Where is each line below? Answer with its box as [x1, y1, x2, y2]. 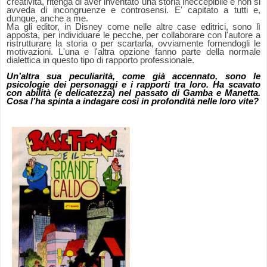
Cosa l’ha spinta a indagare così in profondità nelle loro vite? [7, 97, 259, 107]
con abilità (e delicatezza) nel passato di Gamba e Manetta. [7, 88, 260, 98]
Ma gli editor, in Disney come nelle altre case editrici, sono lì [7, 22, 260, 32]
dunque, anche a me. [7, 14, 88, 24]
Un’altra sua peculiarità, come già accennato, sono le [7, 72, 260, 82]
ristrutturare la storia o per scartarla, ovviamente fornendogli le [7, 39, 260, 49]
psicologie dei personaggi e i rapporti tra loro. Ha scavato [7, 80, 260, 90]
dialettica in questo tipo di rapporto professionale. [7, 55, 194, 66]
